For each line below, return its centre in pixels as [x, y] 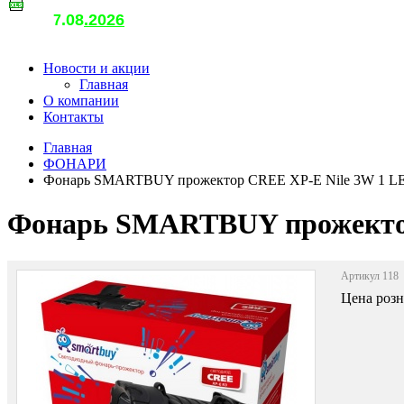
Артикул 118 [370, 275]
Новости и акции [96, 68]
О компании [81, 101]
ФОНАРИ [75, 164]
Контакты [73, 117]
